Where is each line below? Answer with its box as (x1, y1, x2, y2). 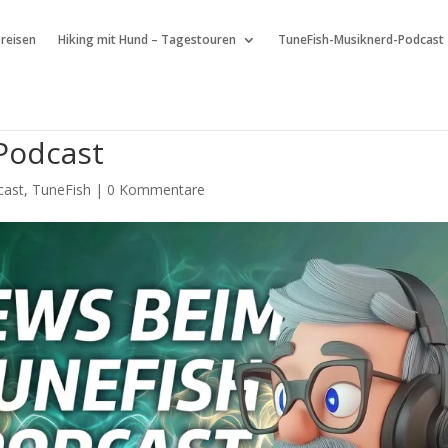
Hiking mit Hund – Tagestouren (58, 31, 236, 48)
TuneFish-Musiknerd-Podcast (278, 31, 444, 48)
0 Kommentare (107, 180, 206, 199)
